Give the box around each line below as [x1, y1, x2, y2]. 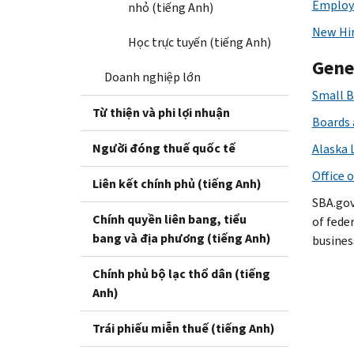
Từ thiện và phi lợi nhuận [92, 104, 230, 121]
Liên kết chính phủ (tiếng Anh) [92, 175, 262, 192]
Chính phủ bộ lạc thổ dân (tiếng [92, 265, 270, 282]
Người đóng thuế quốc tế [92, 139, 235, 156]
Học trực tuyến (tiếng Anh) [128, 33, 271, 51]
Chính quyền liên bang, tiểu [92, 210, 247, 228]
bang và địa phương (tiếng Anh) [92, 229, 271, 247]
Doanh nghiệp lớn [104, 68, 201, 85]
